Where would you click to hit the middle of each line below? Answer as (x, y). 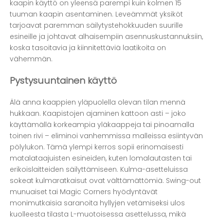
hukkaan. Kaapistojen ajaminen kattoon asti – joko (98, 114)
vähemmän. (31, 59)
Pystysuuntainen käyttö (63, 81)
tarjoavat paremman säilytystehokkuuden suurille (96, 25)
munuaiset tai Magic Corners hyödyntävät (84, 192)
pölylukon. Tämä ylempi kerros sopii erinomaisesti (97, 147)
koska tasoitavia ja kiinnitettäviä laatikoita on (88, 47)
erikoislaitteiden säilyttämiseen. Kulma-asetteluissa (99, 170)
